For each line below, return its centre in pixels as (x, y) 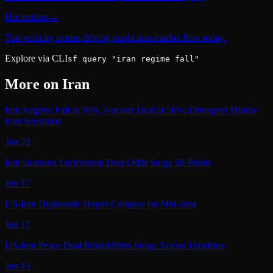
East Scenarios (33, 121)
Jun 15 (18, 266)
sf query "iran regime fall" (133, 59)
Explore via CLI (36, 58)
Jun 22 (18, 142)
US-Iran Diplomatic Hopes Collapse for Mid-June (101, 204)
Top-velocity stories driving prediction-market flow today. (115, 38)
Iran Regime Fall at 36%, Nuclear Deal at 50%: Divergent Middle (131, 110)
